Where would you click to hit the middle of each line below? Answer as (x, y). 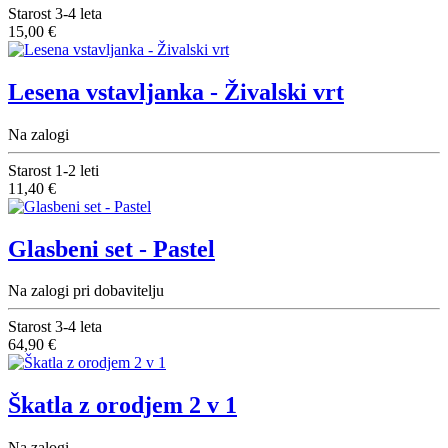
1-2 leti (77, 170)
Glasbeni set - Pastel (111, 248)
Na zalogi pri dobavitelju (86, 291)
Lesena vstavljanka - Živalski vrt (176, 91)
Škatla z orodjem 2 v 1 (122, 405)
